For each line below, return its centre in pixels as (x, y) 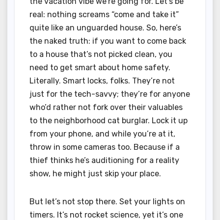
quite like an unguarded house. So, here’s (105, 28)
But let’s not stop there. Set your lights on (107, 202)
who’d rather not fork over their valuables (106, 108)
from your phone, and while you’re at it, (102, 134)
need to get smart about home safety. (100, 68)
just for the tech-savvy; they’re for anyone (110, 94)
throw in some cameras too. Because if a (105, 147)
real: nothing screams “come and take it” (104, 15)
